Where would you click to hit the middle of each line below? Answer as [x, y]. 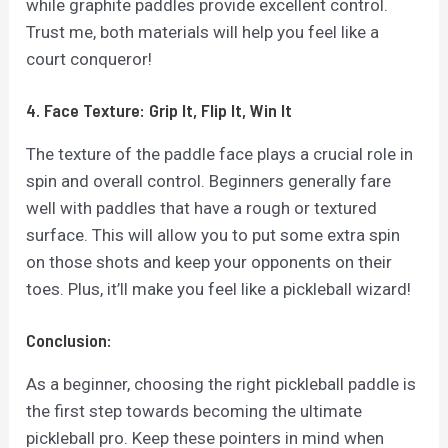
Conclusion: [69, 339]
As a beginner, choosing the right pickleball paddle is [221, 383]
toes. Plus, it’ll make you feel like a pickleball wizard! [219, 288]
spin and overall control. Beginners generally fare [209, 180]
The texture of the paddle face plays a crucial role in [220, 153]
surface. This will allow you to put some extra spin [213, 234]
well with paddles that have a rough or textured [202, 207]
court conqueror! [89, 58]
